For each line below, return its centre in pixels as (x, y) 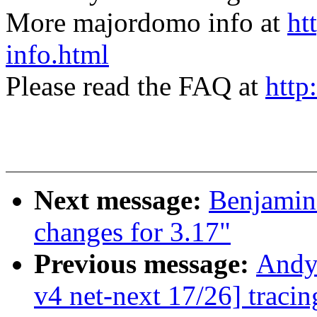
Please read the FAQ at (136, 86)
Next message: (121, 200)
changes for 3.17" (132, 232)
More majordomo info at (146, 23)
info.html (57, 54)
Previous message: (145, 264)
